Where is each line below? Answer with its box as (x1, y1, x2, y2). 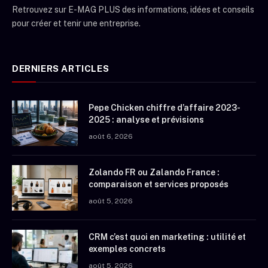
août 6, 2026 (89, 132, 133, 141)
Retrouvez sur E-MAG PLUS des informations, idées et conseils (12, 5, 254, 15)
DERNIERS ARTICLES (12, 63, 109, 74)
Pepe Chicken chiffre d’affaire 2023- (89, 103, 240, 113)
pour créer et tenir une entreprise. (12, 19, 141, 29)
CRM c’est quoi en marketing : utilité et (89, 232, 246, 242)
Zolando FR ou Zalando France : (89, 167, 220, 178)
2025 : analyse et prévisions (89, 115, 204, 125)
